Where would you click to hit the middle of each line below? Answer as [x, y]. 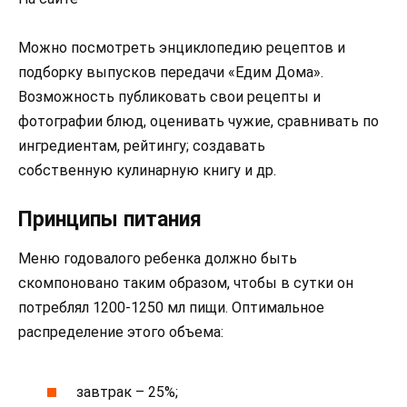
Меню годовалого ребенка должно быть [158, 259]
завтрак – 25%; [128, 392]
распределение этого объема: [121, 333]
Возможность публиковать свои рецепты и [169, 97]
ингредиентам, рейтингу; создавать [142, 146]
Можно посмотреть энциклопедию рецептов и [182, 48]
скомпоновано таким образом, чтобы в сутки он [186, 283]
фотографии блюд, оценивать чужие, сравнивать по [199, 122]
